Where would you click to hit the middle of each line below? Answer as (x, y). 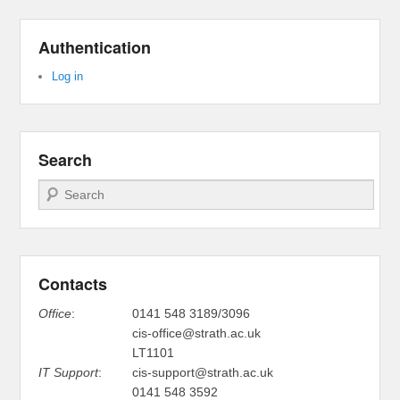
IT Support (69, 373)
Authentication (95, 48)
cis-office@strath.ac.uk (197, 333)
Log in (68, 77)
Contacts (73, 284)
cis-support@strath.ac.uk (203, 373)
